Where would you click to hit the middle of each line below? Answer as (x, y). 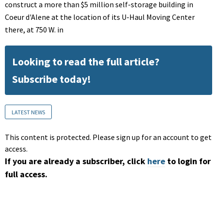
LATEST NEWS (28, 112)
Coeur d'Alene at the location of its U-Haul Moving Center (100, 17)
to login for (189, 161)
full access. (26, 174)
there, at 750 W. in (34, 30)
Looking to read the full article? (86, 62)
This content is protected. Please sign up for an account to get (108, 137)
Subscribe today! (52, 79)
